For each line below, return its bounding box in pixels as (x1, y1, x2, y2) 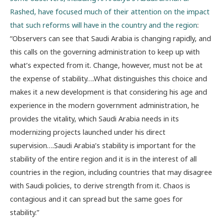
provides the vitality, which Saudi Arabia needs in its (10, 113, 179, 124)
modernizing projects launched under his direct (10, 127, 166, 137)
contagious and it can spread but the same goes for (10, 194, 183, 204)
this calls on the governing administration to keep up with (10, 47, 200, 57)
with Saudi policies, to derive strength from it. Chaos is (10, 180, 190, 191)
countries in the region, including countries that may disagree (10, 167, 212, 177)
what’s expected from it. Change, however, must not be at (10, 60, 203, 70)
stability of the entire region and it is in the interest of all (10, 154, 197, 164)
